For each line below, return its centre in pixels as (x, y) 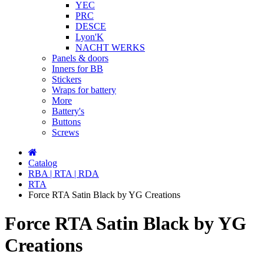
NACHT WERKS (110, 47)
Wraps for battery (84, 90)
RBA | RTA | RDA (64, 174)
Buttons (66, 122)
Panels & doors (80, 58)
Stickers (67, 79)
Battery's (68, 111)
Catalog (43, 163)
